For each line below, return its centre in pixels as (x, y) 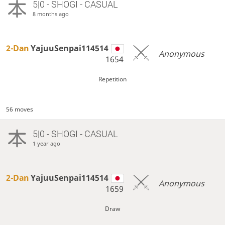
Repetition (113, 79)
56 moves (20, 109)
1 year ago (46, 144)
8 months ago (50, 14)
